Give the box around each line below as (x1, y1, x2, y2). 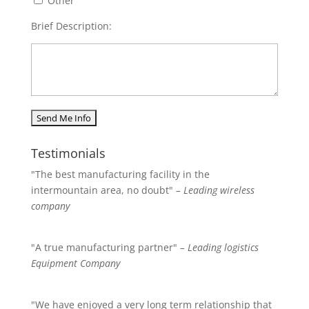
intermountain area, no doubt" (30, 183, 176, 197)
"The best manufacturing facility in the (30, 168, 210, 181)
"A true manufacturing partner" (30, 241, 180, 254)
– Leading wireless (175, 183, 255, 197)
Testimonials (30, 145, 106, 161)
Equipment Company (30, 257, 120, 270)
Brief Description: (30, 19, 112, 32)
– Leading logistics (179, 241, 259, 254)
